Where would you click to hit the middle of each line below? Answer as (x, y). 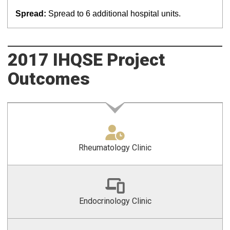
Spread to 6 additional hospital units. (114, 14)
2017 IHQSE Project (87, 60)
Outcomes (49, 79)
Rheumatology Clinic (115, 148)
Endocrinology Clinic (115, 201)
